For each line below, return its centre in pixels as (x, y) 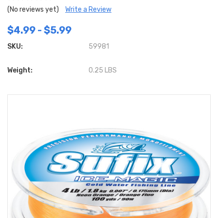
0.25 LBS (103, 70)
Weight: (20, 70)
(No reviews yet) (33, 9)
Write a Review (88, 9)
